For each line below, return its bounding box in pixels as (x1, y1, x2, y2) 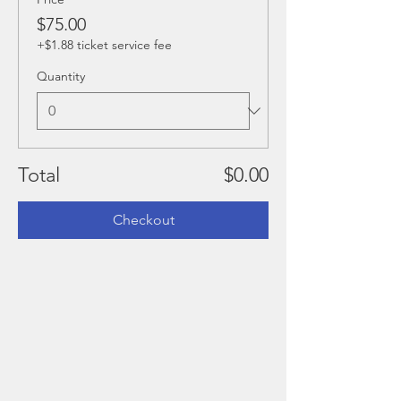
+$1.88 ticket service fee (37, 37, 172, 53)
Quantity (37, 68, 85, 84)
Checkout (112, 211, 175, 228)
